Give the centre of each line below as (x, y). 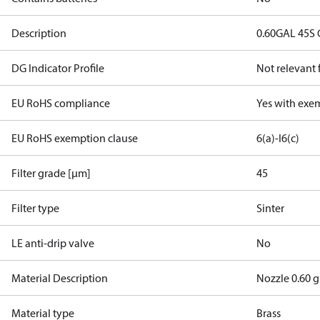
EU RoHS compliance (61, 103)
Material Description (60, 278)
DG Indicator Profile (58, 68)
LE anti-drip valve (53, 243)
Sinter (271, 208)
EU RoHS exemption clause (75, 138)
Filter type (35, 208)
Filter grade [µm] (51, 173)
